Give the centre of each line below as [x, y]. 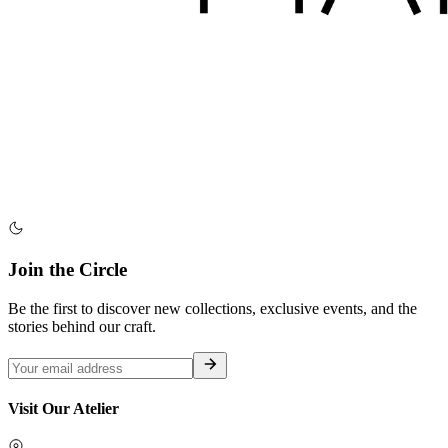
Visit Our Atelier [63, 409]
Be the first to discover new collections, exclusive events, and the [212, 308]
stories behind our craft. [82, 326]
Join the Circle [67, 270]
